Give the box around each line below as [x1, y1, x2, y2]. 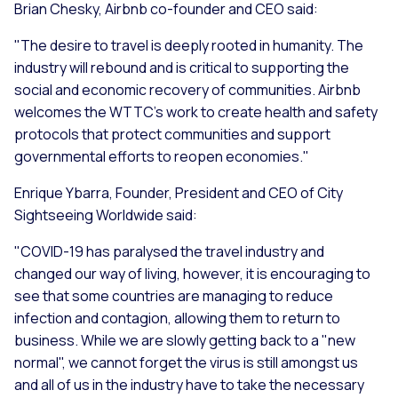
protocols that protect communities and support [14, 123, 330, 144]
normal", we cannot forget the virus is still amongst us [14, 352, 358, 372]
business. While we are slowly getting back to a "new [14, 330, 355, 350]
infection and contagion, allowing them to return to [14, 307, 340, 328]
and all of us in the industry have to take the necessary [14, 374, 364, 394]
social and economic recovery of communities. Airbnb [14, 79, 361, 99]
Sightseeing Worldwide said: [14, 204, 197, 225]
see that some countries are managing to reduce [14, 285, 333, 306]
